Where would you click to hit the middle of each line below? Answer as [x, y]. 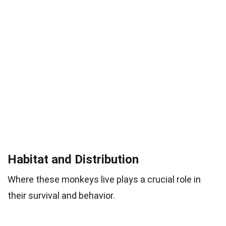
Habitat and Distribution [73, 160]
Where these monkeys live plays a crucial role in [104, 180]
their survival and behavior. [61, 196]
